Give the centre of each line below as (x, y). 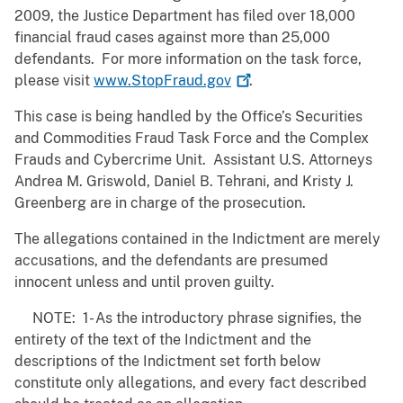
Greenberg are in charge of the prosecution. (164, 203)
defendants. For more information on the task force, (188, 59)
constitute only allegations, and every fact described (191, 383)
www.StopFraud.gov (162, 81)
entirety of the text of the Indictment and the (163, 340)
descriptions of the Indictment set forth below (168, 362)
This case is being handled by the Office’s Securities (188, 117)
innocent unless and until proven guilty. (144, 282)
